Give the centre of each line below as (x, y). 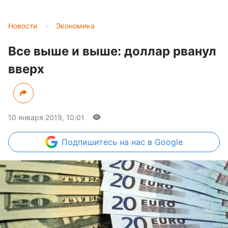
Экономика (75, 26)
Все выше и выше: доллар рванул (112, 51)
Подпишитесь (91, 142)
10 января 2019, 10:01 (46, 117)
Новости (23, 26)
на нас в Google (151, 142)
